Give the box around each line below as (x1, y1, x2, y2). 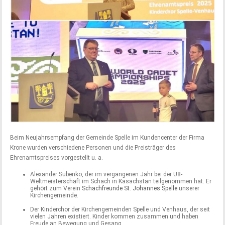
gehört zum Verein (30, 185, 82, 192)
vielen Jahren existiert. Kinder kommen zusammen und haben (30, 213, 199, 220)
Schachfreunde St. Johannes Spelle (82, 185, 178, 192)
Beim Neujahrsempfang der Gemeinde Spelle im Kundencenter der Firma (10, 134, 205, 142)
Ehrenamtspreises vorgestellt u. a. (10, 154, 103, 162)
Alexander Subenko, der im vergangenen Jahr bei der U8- (30, 171, 183, 178)
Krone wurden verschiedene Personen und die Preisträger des (10, 144, 176, 152)
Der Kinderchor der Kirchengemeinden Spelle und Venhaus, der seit (30, 206, 210, 213)
